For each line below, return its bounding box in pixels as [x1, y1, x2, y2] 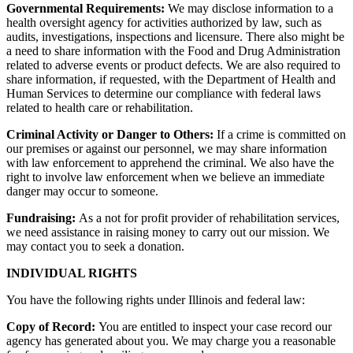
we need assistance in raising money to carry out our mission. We [6, 225, 329, 240]
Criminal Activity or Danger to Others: [6, 128, 217, 142]
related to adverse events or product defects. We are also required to [6, 58, 340, 72]
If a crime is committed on [217, 128, 346, 142]
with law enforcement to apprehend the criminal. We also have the [6, 156, 334, 170]
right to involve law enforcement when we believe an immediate [6, 170, 325, 184]
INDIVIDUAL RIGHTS [6, 266, 140, 281]
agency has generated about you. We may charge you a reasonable [6, 334, 336, 348]
